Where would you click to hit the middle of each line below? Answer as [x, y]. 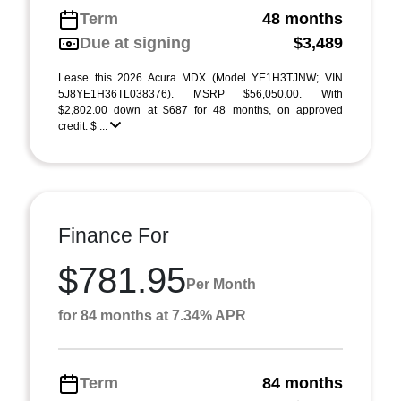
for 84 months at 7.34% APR [152, 316]
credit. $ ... [84, 126]
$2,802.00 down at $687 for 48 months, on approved [200, 110]
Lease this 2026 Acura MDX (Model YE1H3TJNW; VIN [200, 78]
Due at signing [135, 43]
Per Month [221, 284]
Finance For [114, 235]
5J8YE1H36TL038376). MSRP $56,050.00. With [200, 94]
